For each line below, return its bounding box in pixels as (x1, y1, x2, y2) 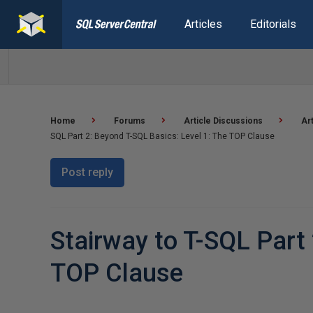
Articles (184, 17, 222, 31)
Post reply (61, 166, 113, 179)
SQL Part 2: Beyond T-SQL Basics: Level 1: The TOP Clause (50, 131, 275, 141)
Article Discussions (184, 116, 263, 126)
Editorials (249, 17, 296, 31)
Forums (114, 116, 145, 126)
